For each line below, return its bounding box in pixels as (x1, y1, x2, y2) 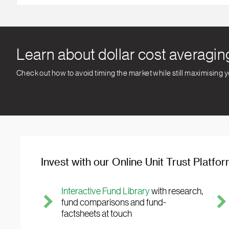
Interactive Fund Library (61, 187, 151, 196)
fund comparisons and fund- (61, 198, 166, 207)
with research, (151, 187, 203, 196)
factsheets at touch (61, 209, 132, 218)
